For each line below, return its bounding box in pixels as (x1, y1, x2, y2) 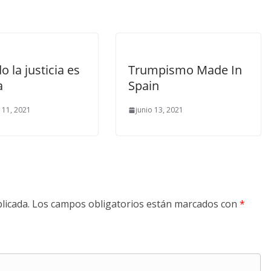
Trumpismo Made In (128, 62, 242, 78)
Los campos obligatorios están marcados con (32, 197, 240, 211)
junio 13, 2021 (135, 105, 183, 115)
